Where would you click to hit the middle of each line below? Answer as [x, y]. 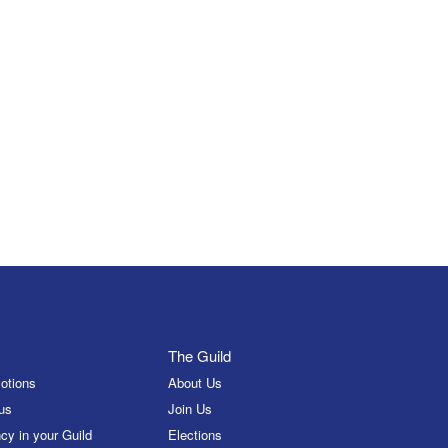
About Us [195, 383]
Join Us [190, 409]
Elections [195, 435]
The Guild [200, 356]
